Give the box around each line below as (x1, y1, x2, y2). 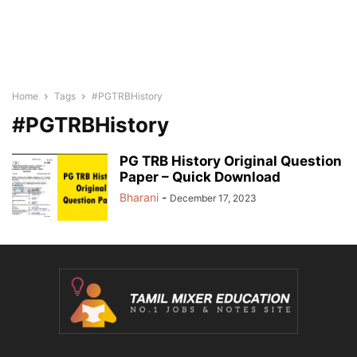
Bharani (120, 190, 159, 204)
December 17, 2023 (170, 192, 257, 204)
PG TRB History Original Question (120, 153, 342, 169)
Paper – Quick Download (120, 169, 280, 185)
